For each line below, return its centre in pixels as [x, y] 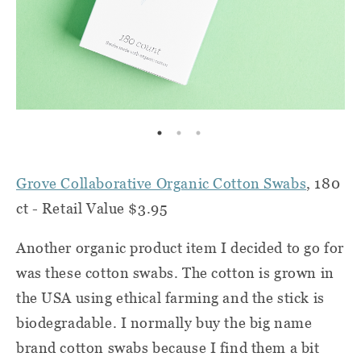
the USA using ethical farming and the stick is [170, 298]
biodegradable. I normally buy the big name [164, 323]
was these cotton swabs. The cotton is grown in [175, 273]
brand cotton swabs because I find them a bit [168, 348]
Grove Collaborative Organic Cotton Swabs [162, 184]
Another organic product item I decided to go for [180, 248]
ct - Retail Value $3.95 [92, 209]
